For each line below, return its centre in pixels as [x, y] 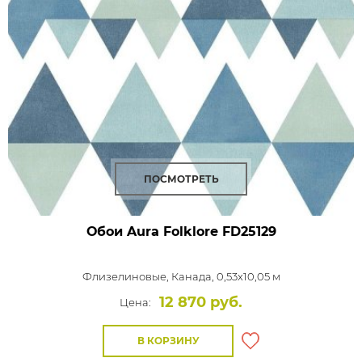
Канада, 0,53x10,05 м [225, 276]
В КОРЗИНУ [168, 341]
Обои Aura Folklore [152, 232]
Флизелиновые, [126, 276]
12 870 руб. [201, 302]
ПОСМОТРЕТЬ [181, 179]
